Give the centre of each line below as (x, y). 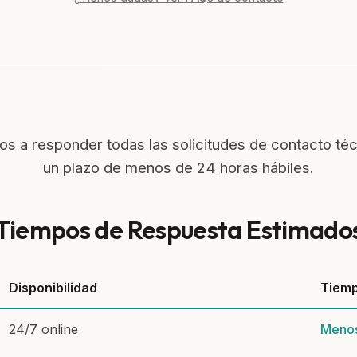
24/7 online (44, 329)
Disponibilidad (53, 288)
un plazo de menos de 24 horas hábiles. (178, 167)
